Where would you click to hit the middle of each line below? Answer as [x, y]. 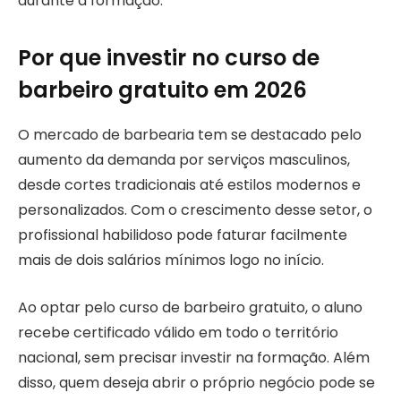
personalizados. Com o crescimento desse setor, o [195, 210]
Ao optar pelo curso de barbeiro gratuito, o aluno [190, 307]
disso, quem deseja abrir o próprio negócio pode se [196, 382]
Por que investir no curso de [169, 58]
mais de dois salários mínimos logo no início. [171, 260]
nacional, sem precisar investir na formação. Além [194, 357]
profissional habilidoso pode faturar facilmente [183, 235]
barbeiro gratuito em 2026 [162, 90]
